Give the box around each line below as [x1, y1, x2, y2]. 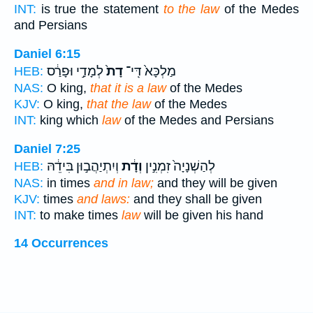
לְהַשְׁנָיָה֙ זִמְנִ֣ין [143, 158, 215, 174]
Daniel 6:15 [14, 46, 80, 61]
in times [43, 175, 94, 190]
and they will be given [154, 175, 277, 190]
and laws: [77, 191, 130, 206]
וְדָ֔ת [119, 158, 143, 174]
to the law [163, 2, 219, 17]
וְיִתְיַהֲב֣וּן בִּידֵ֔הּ [47, 158, 119, 174]
